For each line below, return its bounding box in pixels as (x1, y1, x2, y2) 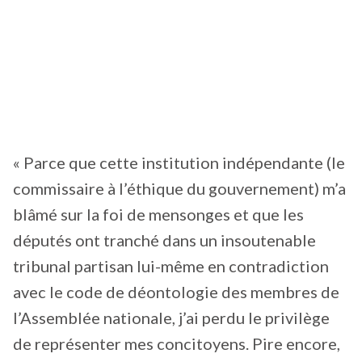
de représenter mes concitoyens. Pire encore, (13, 334, 340, 354)
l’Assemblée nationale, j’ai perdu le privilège (13, 308, 330, 328)
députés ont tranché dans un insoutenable (13, 230, 316, 250)
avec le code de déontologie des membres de (13, 282, 339, 302)
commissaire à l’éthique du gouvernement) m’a (13, 179, 346, 199)
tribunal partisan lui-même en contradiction (13, 256, 329, 276)
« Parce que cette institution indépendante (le (13, 153, 345, 173)
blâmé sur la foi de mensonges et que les (13, 204, 304, 225)
